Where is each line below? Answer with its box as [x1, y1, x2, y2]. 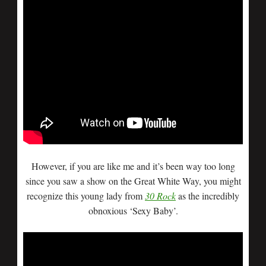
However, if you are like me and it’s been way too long [31, 160, 235, 172]
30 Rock [145, 189, 176, 202]
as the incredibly [176, 189, 239, 202]
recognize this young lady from [27, 189, 145, 202]
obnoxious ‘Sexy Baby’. [88, 204, 178, 217]
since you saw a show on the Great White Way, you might [25, 175, 241, 187]
